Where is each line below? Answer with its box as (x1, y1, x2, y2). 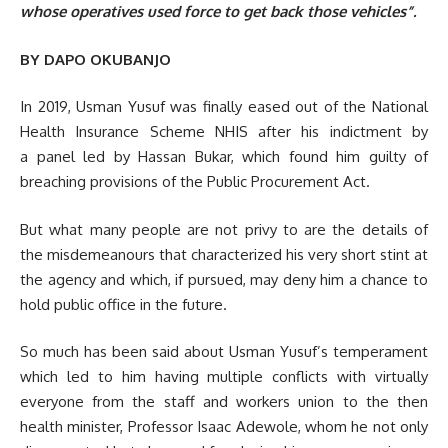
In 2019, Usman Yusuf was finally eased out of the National (20, 97, 428, 117)
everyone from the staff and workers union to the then (20, 392, 428, 412)
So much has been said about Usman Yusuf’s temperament (20, 342, 428, 362)
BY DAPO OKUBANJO (20, 49, 171, 69)
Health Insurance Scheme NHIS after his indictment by (20, 122, 428, 142)
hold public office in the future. (20, 294, 227, 314)
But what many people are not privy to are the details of (20, 219, 428, 239)
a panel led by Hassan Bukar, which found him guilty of (20, 147, 428, 167)
